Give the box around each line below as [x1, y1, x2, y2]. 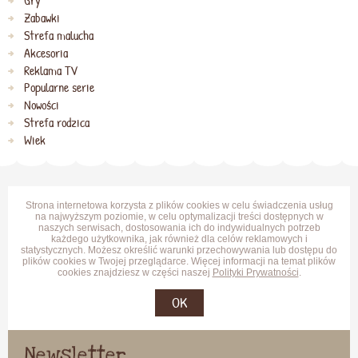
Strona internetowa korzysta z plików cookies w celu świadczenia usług [25, 200, 333, 212]
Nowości [23, 97, 59, 114]
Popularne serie [23, 79, 94, 97]
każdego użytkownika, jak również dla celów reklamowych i [50, 233, 308, 245]
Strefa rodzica [23, 113, 89, 131]
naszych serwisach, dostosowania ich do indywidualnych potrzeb [38, 222, 320, 234]
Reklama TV [23, 62, 78, 79]
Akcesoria [23, 44, 68, 62]
